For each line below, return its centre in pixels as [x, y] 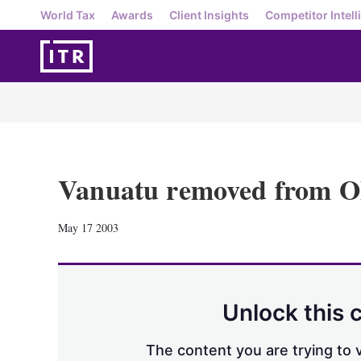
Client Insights [209, 15]
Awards [132, 15]
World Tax [68, 15]
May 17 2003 [88, 228]
